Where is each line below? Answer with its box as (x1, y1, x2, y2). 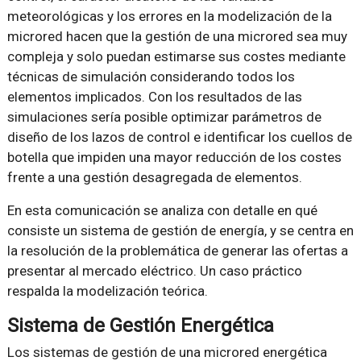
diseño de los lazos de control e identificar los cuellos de (6, 129, 352, 146)
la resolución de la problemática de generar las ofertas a (6, 243, 348, 259)
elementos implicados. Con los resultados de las (6, 89, 302, 106)
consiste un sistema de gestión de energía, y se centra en (6, 222, 354, 239)
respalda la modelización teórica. (6, 283, 208, 300)
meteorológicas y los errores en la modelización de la (6, 8, 332, 25)
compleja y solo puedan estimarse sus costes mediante (6, 48, 346, 65)
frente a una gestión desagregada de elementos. (6, 169, 302, 186)
